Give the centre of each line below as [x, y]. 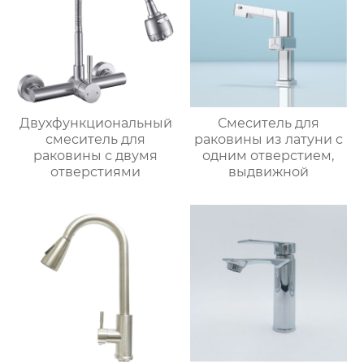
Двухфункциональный [95, 123]
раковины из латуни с [268, 139]
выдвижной [268, 171]
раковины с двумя [96, 155]
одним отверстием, [269, 155]
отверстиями [96, 171]
